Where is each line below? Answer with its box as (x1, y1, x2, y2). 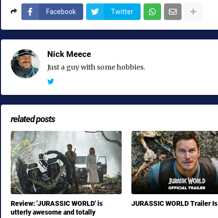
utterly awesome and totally (11, 207, 95, 217)
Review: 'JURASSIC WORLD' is (11, 199, 103, 208)
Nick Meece (47, 48, 91, 60)
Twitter (111, 8, 133, 16)
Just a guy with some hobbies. (47, 63, 145, 72)
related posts (11, 113, 55, 125)
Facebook (46, 8, 76, 16)
